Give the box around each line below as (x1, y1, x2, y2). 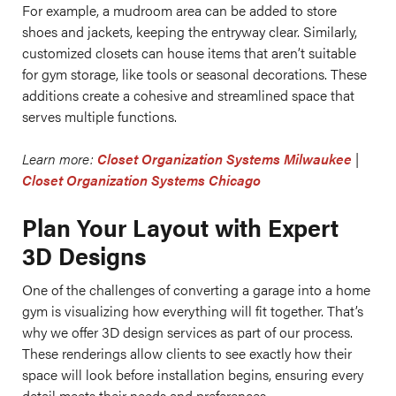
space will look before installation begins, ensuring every (22, 364, 363, 385)
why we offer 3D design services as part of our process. (22, 322, 353, 342)
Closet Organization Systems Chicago (22, 170, 261, 190)
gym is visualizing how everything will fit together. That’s (22, 301, 363, 321)
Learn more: (22, 148, 97, 169)
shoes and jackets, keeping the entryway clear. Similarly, (22, 21, 357, 42)
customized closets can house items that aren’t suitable (22, 42, 356, 63)
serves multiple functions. (22, 106, 177, 126)
